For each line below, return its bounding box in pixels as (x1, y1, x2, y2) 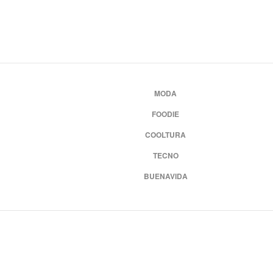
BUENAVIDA (143, 171, 188, 182)
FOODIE (152, 108, 180, 119)
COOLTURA (145, 129, 186, 140)
